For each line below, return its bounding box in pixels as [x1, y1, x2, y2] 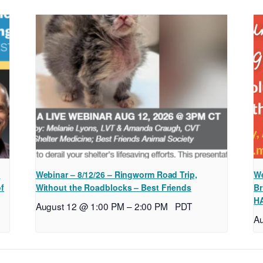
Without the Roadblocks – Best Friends [35, 181, 191, 194]
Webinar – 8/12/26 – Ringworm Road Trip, [35, 168, 197, 181]
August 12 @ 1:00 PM [35, 200, 124, 213]
